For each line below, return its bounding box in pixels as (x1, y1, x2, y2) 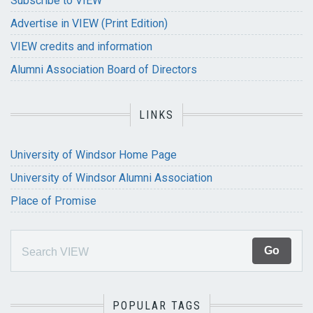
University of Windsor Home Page (10, 148, 177, 162)
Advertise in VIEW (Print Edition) (10, 17, 168, 31)
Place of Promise (10, 194, 96, 208)
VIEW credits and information (10, 40, 152, 54)
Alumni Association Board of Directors (10, 63, 197, 77)
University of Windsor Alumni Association (10, 171, 212, 185)
